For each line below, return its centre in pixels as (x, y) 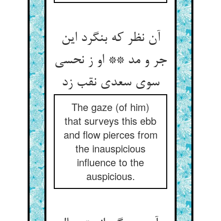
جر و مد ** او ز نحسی (110, 61)
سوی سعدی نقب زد (110, 83)
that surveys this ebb (110, 121)
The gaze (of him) (110, 107)
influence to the (110, 162)
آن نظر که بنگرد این (110, 38)
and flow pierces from (110, 134)
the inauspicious (110, 148)
